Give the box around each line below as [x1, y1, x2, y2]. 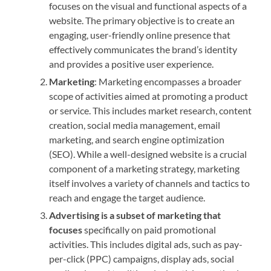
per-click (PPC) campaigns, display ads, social [49, 253, 235, 265]
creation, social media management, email [49, 119, 221, 131]
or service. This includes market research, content [49, 105, 252, 117]
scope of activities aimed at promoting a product [49, 90, 249, 102]
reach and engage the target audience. [49, 192, 206, 204]
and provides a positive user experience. [49, 58, 214, 70]
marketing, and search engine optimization [49, 134, 225, 146]
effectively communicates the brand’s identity [49, 44, 238, 56]
